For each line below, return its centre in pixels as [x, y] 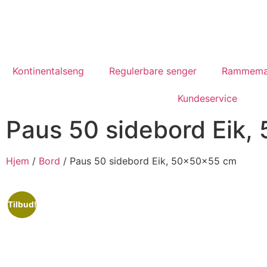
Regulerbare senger [153, 71]
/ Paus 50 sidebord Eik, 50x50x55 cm [148, 161]
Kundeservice [207, 98]
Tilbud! [22, 205]
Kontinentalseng [48, 71]
